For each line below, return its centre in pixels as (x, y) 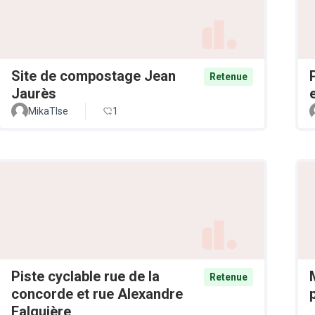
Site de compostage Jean (94, 76)
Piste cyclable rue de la (85, 277)
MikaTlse (48, 111)
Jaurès (34, 94)
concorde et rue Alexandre (97, 294)
